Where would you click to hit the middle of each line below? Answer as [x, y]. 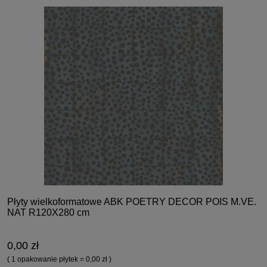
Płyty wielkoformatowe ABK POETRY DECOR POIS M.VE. [132, 201]
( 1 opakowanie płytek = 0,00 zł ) [59, 259]
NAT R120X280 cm [48, 212]
